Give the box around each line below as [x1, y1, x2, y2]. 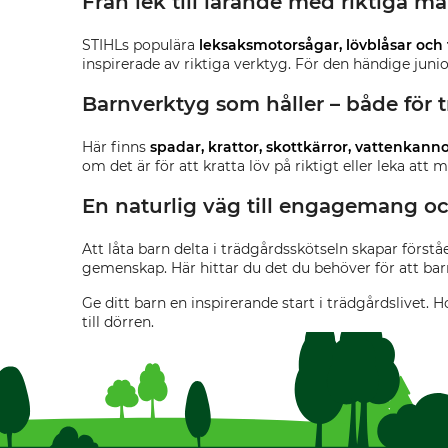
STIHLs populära [82, 35, 199, 54]
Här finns [82, 137, 150, 156]
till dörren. [82, 312, 154, 331]
